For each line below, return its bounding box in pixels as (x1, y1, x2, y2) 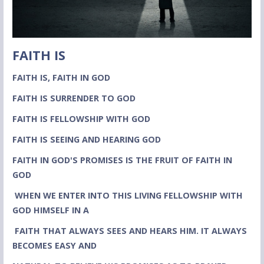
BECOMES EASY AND (12, 240, 97, 252)
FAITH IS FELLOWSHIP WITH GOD (12, 113, 150, 125)
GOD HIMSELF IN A (12, 204, 89, 216)
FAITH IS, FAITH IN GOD (12, 72, 110, 84)
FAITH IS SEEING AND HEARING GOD (12, 134, 161, 146)
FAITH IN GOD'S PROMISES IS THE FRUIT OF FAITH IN (12, 154, 232, 166)
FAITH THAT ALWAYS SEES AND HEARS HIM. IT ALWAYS (14, 225, 247, 237)
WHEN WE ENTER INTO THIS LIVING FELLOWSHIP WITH (14, 190, 243, 202)
